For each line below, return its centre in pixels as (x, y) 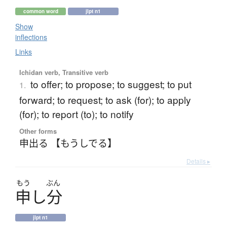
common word (41, 11)
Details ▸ (198, 161)
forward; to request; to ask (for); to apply (105, 100)
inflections (31, 37)
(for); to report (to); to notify (76, 114)
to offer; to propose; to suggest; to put (111, 84)
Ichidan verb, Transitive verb (64, 72)
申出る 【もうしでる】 (68, 143)
